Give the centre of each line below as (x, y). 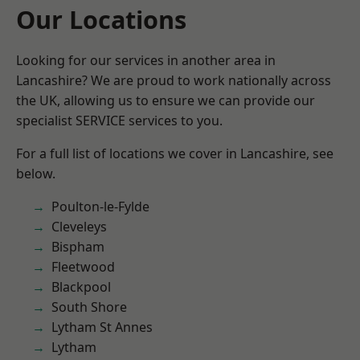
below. (36, 174)
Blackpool (81, 287)
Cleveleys (79, 227)
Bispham (78, 247)
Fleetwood (83, 267)
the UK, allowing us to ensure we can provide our (166, 100)
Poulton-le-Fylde (100, 207)
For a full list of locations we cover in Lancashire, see (175, 153)
